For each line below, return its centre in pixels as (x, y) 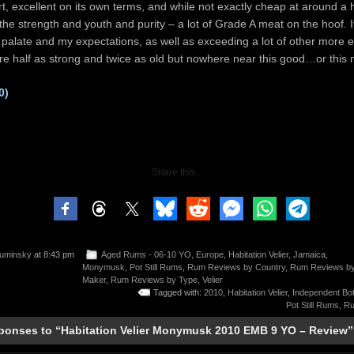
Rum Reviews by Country (236, 267)
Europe (210, 254)
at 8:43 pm (53, 254)
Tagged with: (179, 292)
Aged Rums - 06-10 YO (146, 254)
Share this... (177, 172)
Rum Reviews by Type (154, 279)
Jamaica (309, 254)
